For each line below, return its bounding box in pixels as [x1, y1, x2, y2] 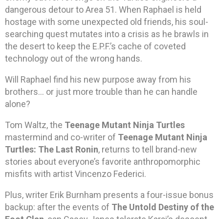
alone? [5, 99, 30, 109]
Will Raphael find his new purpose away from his [5, 74, 191, 85]
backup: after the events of [5, 202, 111, 213]
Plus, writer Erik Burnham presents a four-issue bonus [5, 190, 214, 200]
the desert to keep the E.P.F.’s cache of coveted [5, 41, 186, 52]
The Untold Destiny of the [111, 202, 214, 213]
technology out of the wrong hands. [5, 53, 142, 64]
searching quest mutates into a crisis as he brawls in [5, 29, 209, 40]
